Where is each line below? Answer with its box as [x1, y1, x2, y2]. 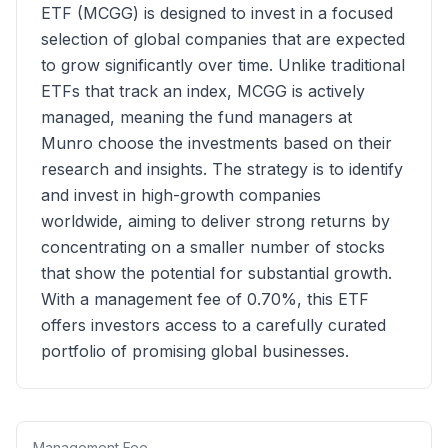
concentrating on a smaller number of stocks [41, 237, 385, 257]
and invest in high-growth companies [41, 185, 321, 205]
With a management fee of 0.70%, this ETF [41, 289, 369, 309]
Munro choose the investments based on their [41, 133, 392, 153]
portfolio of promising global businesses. [41, 341, 349, 361]
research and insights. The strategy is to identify [41, 159, 403, 179]
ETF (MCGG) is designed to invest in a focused [41, 3, 393, 23]
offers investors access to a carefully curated [41, 315, 386, 335]
